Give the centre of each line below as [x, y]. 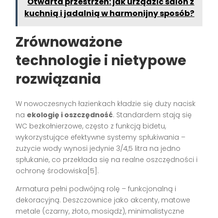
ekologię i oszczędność [70, 115]
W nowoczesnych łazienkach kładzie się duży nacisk [106, 103]
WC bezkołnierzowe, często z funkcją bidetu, [91, 126]
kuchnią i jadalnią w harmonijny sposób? [109, 13]
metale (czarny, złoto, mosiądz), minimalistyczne [100, 211]
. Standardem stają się [153, 115]
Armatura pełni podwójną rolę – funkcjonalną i [96, 189]
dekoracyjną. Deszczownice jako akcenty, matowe [103, 200]
